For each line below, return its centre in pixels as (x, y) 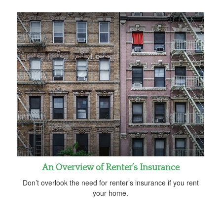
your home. (110, 193)
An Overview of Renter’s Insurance (110, 167)
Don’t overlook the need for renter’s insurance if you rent (110, 182)
